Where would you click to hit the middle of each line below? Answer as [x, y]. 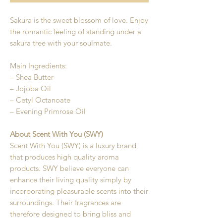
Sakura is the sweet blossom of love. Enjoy [79, 20]
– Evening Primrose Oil [48, 111]
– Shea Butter [32, 77]
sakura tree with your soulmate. [61, 43]
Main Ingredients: [38, 66]
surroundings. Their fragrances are [65, 202]
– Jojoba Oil [30, 88]
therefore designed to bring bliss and [70, 214]
